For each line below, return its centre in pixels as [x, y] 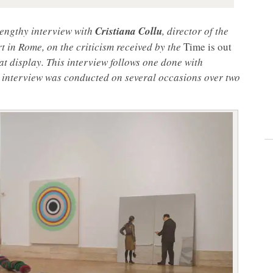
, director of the [195, 31]
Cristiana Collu [129, 31]
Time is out [207, 47]
